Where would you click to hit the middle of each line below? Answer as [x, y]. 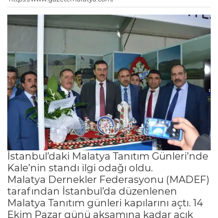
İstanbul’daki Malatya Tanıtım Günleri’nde [108, 156]
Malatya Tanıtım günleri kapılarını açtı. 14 [105, 203]
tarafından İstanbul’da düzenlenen [92, 191]
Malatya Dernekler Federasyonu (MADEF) [109, 179]
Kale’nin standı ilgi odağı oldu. [80, 168]
